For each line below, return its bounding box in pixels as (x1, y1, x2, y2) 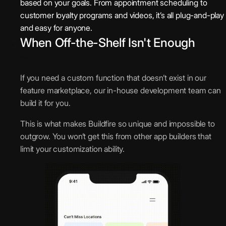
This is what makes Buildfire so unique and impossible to (20, 118, 215, 129)
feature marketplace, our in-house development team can (20, 85, 221, 95)
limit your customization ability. (20, 143, 125, 154)
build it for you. (20, 97, 71, 108)
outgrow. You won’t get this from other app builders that (20, 131, 211, 141)
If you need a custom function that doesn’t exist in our (20, 72, 206, 83)
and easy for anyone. (20, 22, 92, 33)
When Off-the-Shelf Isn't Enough (20, 35, 195, 50)
